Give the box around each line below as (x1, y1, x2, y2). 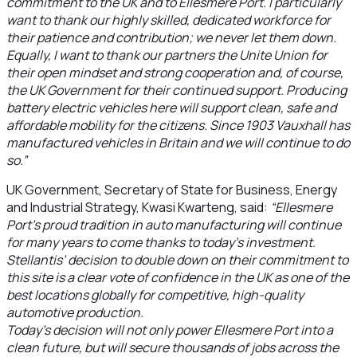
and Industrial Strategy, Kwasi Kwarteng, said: (6, 198, 270, 216)
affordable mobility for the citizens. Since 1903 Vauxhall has (6, 116, 350, 134)
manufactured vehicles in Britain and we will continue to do (6, 134, 350, 151)
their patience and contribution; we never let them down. (6, 29, 339, 46)
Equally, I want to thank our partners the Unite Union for (6, 46, 328, 64)
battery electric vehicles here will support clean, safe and (6, 99, 336, 116)
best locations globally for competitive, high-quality (6, 286, 304, 304)
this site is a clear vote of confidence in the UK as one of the (6, 269, 349, 286)
